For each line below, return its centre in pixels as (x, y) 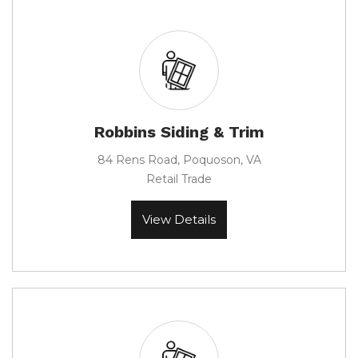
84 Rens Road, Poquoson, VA (179, 160)
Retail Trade (179, 179)
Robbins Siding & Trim (179, 132)
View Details (179, 219)
